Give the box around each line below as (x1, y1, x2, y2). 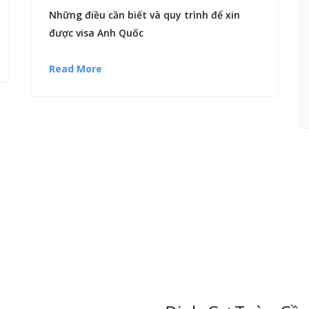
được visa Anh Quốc (49, 26, 143, 40)
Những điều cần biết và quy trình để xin (49, 8, 240, 22)
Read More (49, 62, 102, 76)
